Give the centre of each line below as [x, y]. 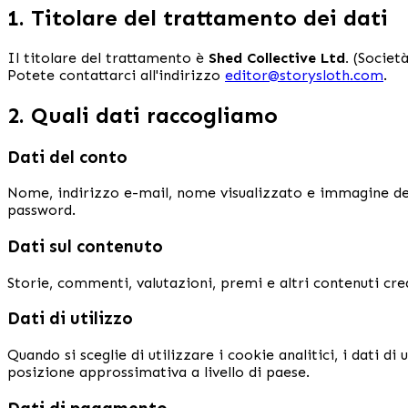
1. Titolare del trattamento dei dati [198, 17]
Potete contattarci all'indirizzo [116, 75]
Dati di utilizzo [70, 319]
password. [41, 210]
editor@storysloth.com [304, 75]
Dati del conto [67, 157]
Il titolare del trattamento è [108, 57]
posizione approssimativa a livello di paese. [158, 372]
